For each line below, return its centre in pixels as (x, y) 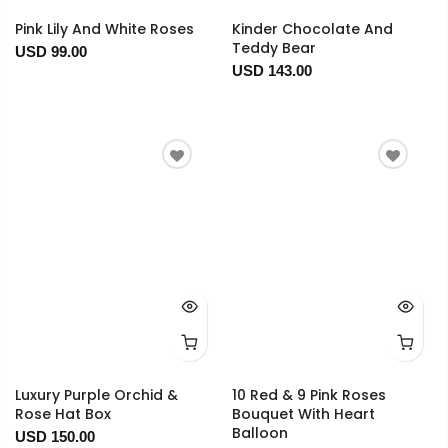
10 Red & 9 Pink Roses (308, 395)
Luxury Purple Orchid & (96, 395)
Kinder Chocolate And (312, 29)
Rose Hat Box (63, 414)
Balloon (259, 433)
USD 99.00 (51, 52)
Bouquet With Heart (303, 414)
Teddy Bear (273, 48)
